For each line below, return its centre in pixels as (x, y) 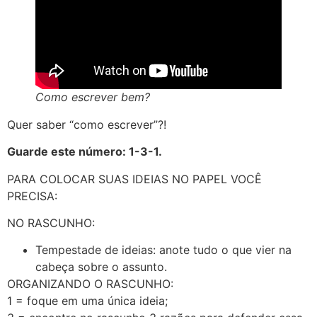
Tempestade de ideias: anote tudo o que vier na (163, 250)
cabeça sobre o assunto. (101, 267)
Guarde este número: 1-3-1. (85, 152)
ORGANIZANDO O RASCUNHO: (90, 284)
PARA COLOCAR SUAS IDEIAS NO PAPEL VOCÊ (134, 179)
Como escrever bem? (93, 97)
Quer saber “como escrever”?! (87, 124)
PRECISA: (32, 196)
